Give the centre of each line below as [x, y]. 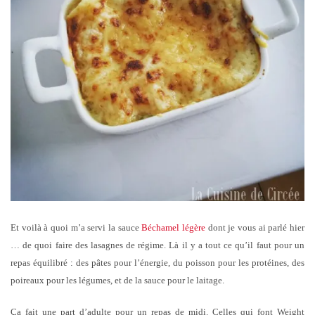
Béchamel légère [174, 227]
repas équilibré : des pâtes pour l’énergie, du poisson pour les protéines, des [157, 262]
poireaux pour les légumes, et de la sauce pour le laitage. [117, 280]
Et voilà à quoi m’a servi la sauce [76, 227]
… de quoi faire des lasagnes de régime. [90, 245]
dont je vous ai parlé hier [255, 227]
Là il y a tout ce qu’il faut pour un [237, 245]
